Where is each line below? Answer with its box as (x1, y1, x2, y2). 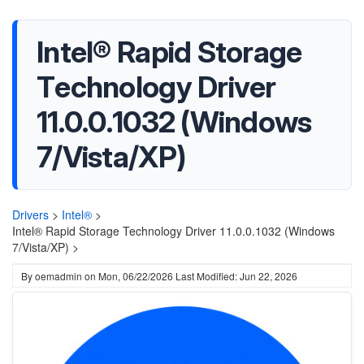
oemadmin (35, 269, 82, 283)
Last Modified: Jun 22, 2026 (175, 269, 297, 283)
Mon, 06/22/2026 (98, 269, 173, 283)
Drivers (12, 206, 49, 223)
